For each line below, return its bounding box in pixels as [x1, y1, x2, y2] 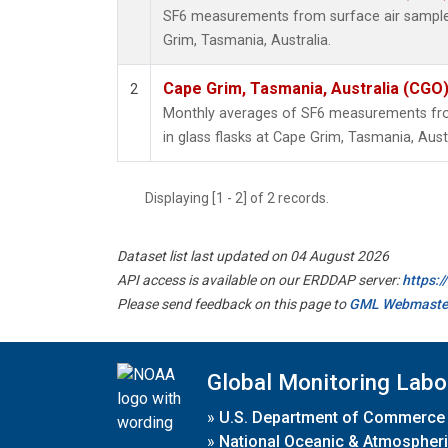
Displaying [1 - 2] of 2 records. [145, 190, 341, 207]
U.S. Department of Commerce [219, 407, 445, 427]
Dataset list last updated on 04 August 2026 [117, 248, 389, 265]
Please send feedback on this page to [117, 296, 349, 313]
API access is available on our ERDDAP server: [117, 272, 402, 289]
